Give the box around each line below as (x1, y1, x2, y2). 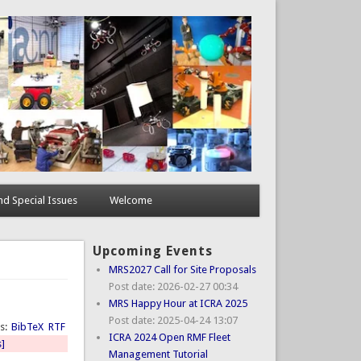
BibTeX (11, 321, 44, 334)
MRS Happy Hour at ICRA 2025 (108, 297, 247, 309)
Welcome (109, 194, 152, 206)
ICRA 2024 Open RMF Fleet (108, 330, 230, 343)
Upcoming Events (92, 243, 213, 259)
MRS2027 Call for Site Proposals (108, 263, 256, 276)
